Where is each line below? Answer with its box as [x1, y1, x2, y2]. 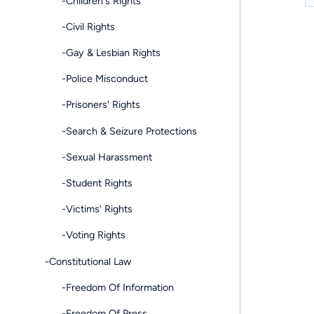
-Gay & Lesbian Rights [45, 46, 161, 60]
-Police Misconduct [45, 72, 148, 86]
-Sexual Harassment [45, 150, 152, 163]
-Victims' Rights [45, 203, 132, 216]
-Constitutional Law [45, 254, 131, 268]
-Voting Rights [45, 228, 125, 242]
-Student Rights [45, 177, 132, 190]
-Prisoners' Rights [45, 98, 140, 111]
